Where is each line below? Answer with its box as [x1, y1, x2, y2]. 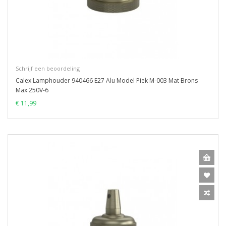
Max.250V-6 [16, 86, 48, 94]
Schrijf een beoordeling [16, 65, 80, 72]
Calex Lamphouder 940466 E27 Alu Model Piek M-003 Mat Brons [16, 76, 198, 85]
